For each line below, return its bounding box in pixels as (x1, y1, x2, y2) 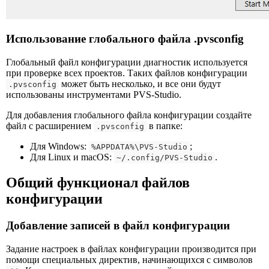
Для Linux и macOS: (30, 152, 114, 163)
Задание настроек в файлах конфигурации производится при (6, 243, 256, 254)
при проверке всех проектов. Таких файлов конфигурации (6, 68, 247, 79)
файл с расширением (6, 121, 94, 131)
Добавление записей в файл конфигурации (6, 219, 230, 232)
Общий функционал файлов (6, 175, 190, 191)
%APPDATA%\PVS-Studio (91, 142, 187, 152)
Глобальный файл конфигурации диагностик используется (6, 57, 247, 68)
